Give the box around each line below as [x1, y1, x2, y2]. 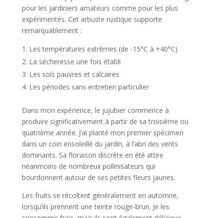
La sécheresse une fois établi [29, 56, 121, 66]
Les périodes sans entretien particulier [29, 82, 149, 91]
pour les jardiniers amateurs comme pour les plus [21, 3, 178, 13]
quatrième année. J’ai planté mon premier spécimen [21, 127, 183, 137]
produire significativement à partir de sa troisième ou [21, 116, 188, 126]
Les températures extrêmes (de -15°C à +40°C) [29, 44, 178, 54]
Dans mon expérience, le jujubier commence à [21, 105, 169, 115]
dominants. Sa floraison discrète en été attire [21, 150, 163, 160]
